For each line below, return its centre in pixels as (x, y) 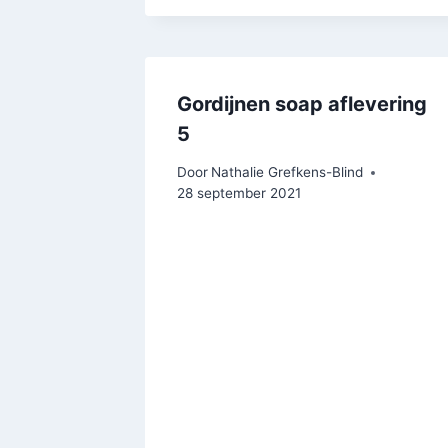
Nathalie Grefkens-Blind (287, 172)
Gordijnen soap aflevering (302, 103)
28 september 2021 (239, 193)
